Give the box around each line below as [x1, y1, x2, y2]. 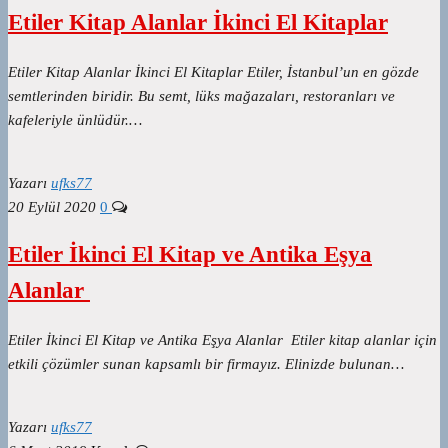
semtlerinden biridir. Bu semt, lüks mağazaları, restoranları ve [8, 87, 395, 104]
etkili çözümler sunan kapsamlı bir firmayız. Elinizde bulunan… [8, 355, 404, 372]
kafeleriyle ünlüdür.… [8, 111, 142, 128]
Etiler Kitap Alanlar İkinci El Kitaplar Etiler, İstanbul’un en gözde [8, 63, 419, 80]
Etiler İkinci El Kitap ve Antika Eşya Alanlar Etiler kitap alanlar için [8, 331, 437, 348]
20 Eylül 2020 [8, 198, 96, 215]
